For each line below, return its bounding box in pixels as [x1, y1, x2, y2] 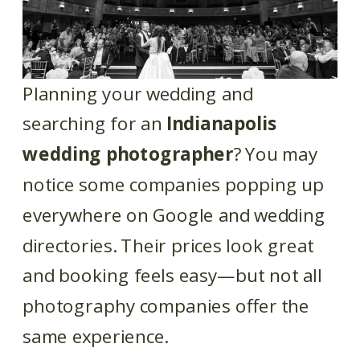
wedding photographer [22, 141, 233, 166]
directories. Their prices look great [22, 232, 314, 257]
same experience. [22, 323, 168, 349]
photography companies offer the [22, 292, 310, 318]
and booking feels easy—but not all [22, 262, 322, 288]
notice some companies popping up [22, 171, 325, 197]
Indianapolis [166, 110, 277, 136]
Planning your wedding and [22, 80, 254, 105]
